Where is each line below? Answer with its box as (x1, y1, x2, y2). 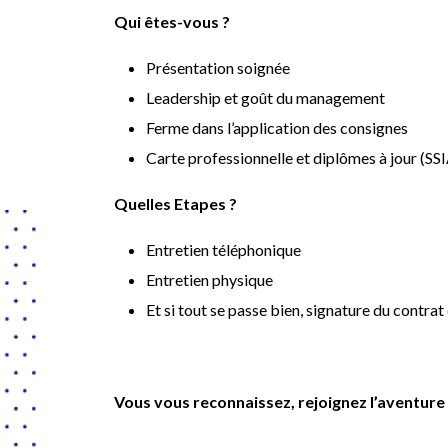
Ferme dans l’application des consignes (146, 118, 408, 137)
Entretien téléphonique (146, 240, 301, 259)
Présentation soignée (146, 58, 290, 77)
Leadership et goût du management (146, 88, 385, 107)
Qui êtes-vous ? (114, 12, 230, 31)
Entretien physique (146, 270, 273, 289)
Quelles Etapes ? (114, 194, 237, 213)
